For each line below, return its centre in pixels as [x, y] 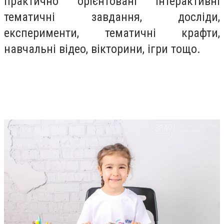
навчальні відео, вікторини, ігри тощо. [102, 49]
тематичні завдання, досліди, [112, 17]
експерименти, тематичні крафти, [112, 33]
